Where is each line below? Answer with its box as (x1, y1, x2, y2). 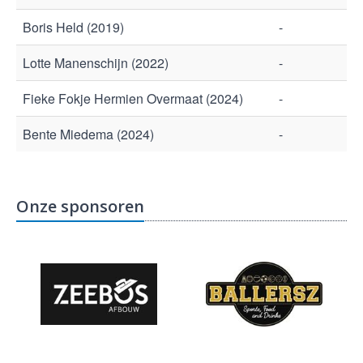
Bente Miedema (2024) (23, 125, 154, 143)
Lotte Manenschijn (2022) (23, 53, 169, 72)
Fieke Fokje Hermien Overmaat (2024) (23, 89, 243, 108)
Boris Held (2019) (23, 18, 124, 36)
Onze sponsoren (16, 195, 144, 217)
